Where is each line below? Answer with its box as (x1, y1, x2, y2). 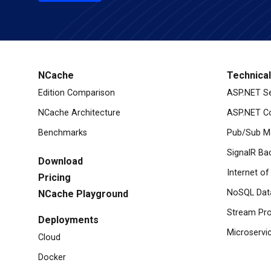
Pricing (38, 172, 71, 183)
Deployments (38, 214, 99, 226)
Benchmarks (38, 128, 87, 138)
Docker (38, 252, 66, 263)
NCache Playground (38, 188, 128, 200)
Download (38, 155, 83, 167)
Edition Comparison (38, 88, 115, 98)
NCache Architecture (38, 108, 120, 118)
